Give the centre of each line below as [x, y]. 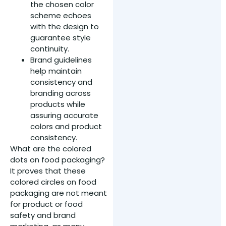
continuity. [50, 49]
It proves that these [48, 171]
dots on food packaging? [58, 160]
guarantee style [61, 38]
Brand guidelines [61, 60]
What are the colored [51, 149]
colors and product [66, 127]
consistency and [61, 82]
